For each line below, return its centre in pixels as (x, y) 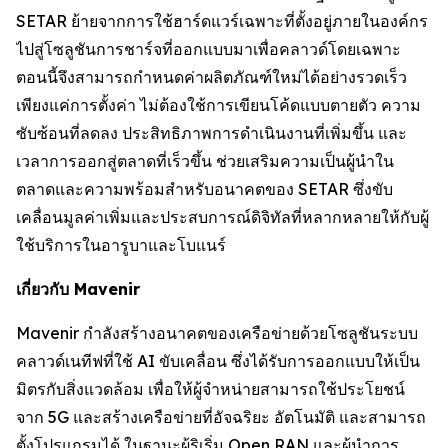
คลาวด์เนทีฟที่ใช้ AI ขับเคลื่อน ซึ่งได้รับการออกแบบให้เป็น (218, 361)
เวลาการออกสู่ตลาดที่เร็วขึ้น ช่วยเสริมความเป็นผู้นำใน (205, 161)
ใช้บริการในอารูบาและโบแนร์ (121, 245)
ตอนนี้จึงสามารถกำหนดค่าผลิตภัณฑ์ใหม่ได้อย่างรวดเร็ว (211, 77)
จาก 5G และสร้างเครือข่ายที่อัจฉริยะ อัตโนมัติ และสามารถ (221, 417)
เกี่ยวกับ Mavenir (78, 289)
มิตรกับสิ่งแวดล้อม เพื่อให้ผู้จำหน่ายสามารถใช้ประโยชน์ (210, 389)
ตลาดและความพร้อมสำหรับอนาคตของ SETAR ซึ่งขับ (204, 189)
